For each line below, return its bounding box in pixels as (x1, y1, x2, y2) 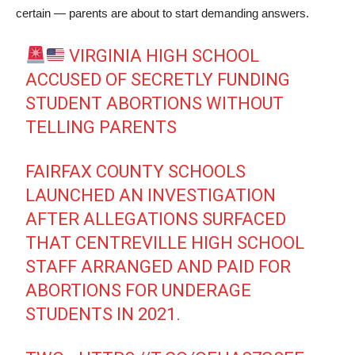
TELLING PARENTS (25, 117, 177, 137)
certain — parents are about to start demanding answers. (16, 6, 309, 20)
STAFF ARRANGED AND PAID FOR (25, 257, 292, 277)
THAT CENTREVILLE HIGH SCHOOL (25, 233, 305, 253)
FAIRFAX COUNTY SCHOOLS (25, 162, 246, 181)
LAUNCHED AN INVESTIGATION (25, 185, 277, 205)
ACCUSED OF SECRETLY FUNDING (25, 70, 291, 90)
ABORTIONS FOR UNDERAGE (25, 281, 252, 300)
